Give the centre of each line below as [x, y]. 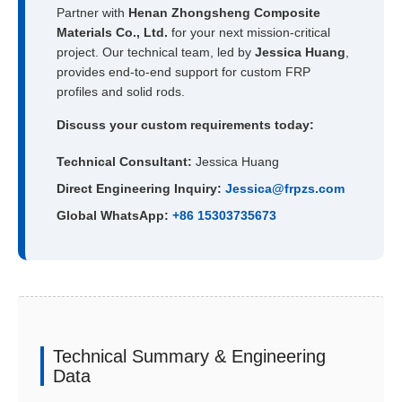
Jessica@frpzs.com [285, 189]
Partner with [92, 13]
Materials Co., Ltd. [112, 33]
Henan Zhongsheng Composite [224, 13]
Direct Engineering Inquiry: [139, 189]
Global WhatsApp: [113, 216]
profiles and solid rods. [121, 92]
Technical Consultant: [124, 162]
